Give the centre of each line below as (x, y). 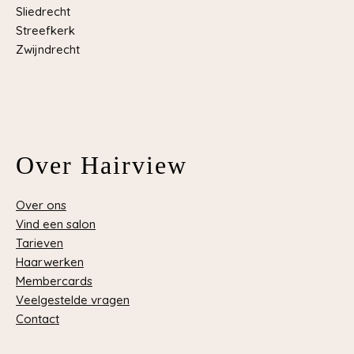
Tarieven (40, 243)
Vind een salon (56, 224)
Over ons (41, 205)
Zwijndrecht (48, 49)
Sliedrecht (43, 11)
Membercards (54, 281)
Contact (38, 319)
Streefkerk (45, 30)
